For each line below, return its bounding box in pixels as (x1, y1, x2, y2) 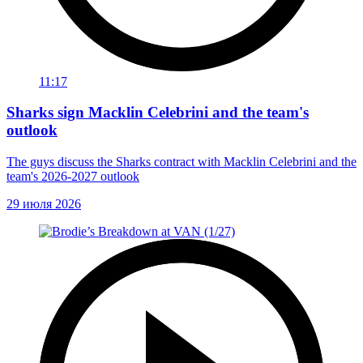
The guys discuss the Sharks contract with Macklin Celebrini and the (6, 155, 357, 169)
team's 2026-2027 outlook (6, 169, 139, 184)
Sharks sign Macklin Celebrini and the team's (6, 104, 309, 122)
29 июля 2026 (6, 197, 81, 211)
